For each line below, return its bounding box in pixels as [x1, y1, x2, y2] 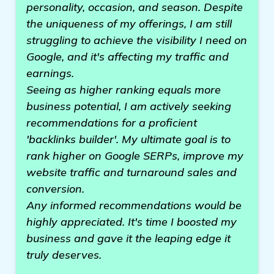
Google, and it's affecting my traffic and [26, 50, 229, 64]
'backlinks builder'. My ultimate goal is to [26, 132, 231, 146]
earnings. [26, 66, 74, 80]
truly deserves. [26, 248, 102, 262]
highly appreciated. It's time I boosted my [26, 215, 237, 229]
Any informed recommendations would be [26, 198, 242, 212]
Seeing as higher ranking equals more [26, 83, 221, 97]
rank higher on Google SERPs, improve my [26, 149, 243, 163]
